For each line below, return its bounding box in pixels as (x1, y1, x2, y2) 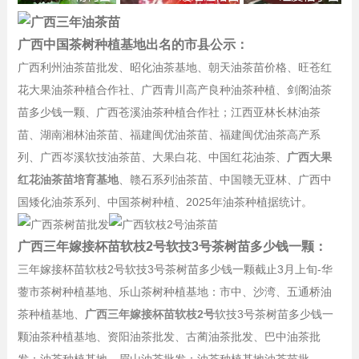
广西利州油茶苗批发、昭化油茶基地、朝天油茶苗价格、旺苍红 (17, 61, 332, 75)
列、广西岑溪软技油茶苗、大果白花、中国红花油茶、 (17, 151, 287, 164)
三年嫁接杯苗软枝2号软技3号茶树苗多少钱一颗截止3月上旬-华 (17, 263, 333, 276)
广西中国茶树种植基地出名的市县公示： (17, 38, 248, 52)
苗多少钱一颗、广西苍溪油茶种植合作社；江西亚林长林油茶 (17, 106, 321, 119)
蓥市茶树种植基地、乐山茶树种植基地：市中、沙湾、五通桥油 (17, 285, 332, 299)
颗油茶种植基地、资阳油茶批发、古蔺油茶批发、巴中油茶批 (17, 330, 321, 344)
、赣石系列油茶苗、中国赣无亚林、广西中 (118, 173, 332, 187)
